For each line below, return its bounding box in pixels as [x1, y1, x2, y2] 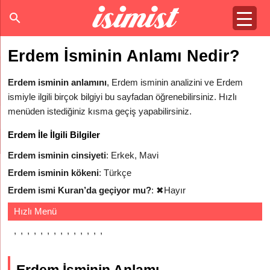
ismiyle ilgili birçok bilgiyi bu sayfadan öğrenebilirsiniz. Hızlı [8, 92, 237, 102]
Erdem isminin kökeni [8, 168, 99, 178]
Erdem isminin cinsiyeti [8, 150, 107, 160]
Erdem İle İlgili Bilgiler [8, 130, 101, 140]
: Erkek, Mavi [106, 150, 159, 160]
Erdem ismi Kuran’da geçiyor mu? [8, 185, 152, 195]
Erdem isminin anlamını [8, 77, 107, 87]
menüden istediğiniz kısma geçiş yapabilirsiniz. [8, 106, 192, 116]
